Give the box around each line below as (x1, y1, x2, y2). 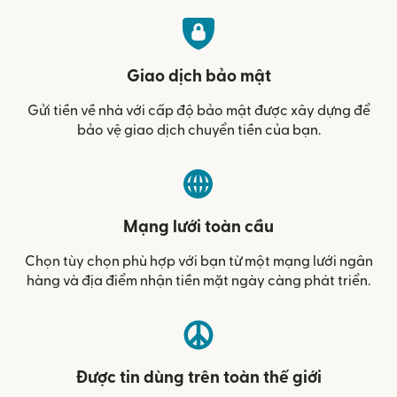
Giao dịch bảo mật (126, 67, 271, 85)
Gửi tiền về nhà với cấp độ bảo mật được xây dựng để (27, 103, 370, 118)
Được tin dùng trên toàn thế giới (75, 369, 322, 386)
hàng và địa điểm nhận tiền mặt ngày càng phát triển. (27, 273, 370, 288)
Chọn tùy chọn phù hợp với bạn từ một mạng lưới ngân (24, 253, 373, 269)
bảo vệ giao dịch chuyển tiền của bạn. (76, 122, 321, 137)
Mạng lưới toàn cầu (123, 218, 274, 236)
